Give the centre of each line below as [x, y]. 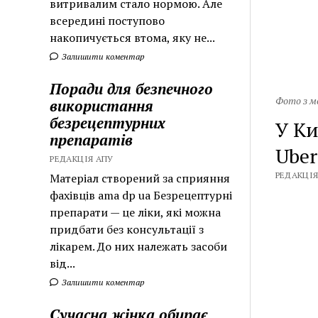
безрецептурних [108, 122]
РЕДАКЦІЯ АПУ [82, 158]
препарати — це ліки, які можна [136, 212]
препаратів [92, 139]
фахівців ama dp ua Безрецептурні [141, 195]
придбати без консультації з [127, 229]
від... [63, 263]
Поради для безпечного [132, 88]
